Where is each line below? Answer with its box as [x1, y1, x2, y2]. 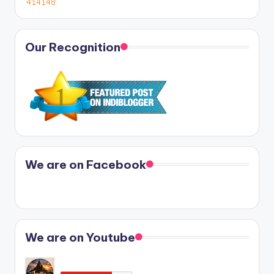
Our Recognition [25, 39, 120, 54]
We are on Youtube [25, 229, 135, 245]
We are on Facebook [25, 157, 146, 172]
